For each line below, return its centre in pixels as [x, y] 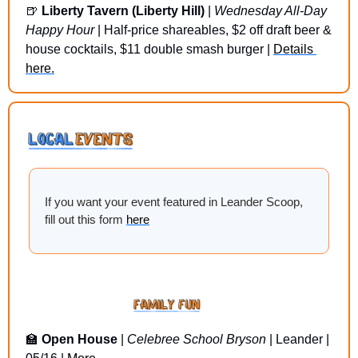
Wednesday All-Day [270, 10]
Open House [80, 339]
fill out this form [86, 220]
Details [293, 49]
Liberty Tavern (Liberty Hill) [123, 10]
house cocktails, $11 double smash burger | [149, 49]
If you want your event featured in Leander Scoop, [174, 202]
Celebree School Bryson [197, 339]
